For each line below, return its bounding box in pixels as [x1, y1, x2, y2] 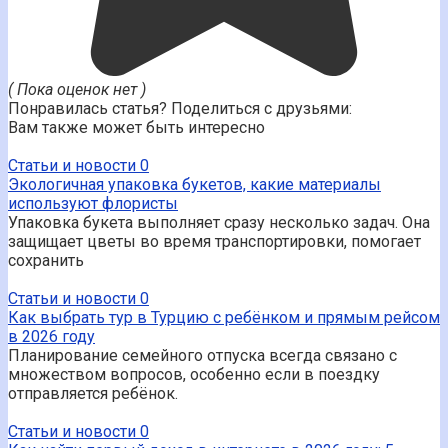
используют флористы [8, 193, 178, 213]
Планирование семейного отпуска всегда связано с [8, 345, 397, 365]
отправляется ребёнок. [8, 383, 178, 403]
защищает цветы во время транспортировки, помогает [8, 231, 421, 251]
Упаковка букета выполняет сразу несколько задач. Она [8, 212, 430, 232]
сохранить [8, 250, 84, 270]
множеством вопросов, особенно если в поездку [8, 364, 380, 384]
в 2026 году [8, 326, 95, 346]
